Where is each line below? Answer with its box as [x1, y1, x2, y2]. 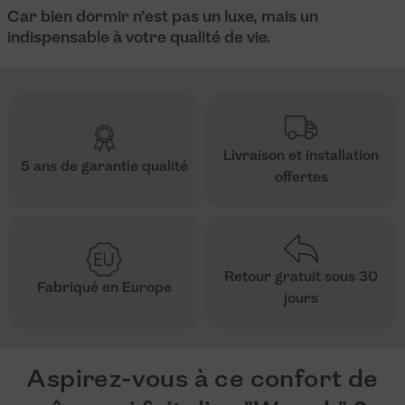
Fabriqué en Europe [36, 281, 172, 297]
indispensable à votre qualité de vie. [7, 30, 270, 48]
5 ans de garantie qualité [20, 160, 188, 175]
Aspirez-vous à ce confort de [26, 368, 379, 394]
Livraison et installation [223, 149, 379, 165]
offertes [274, 171, 328, 186]
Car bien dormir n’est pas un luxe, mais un [7, 9, 318, 27]
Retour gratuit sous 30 [224, 270, 378, 286]
